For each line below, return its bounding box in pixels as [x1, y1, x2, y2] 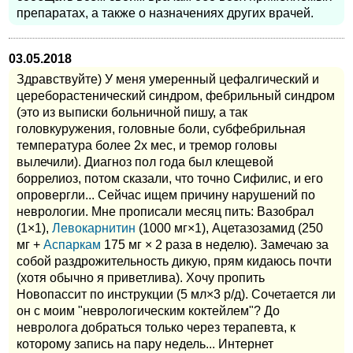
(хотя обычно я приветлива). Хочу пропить [17, 271, 265, 285]
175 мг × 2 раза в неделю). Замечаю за [101, 238, 329, 252]
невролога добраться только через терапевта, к [17, 321, 295, 335]
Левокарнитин [52, 221, 136, 236]
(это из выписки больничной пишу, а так [17, 106, 247, 120]
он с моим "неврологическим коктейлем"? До [17, 304, 280, 318]
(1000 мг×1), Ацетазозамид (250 [136, 221, 323, 236]
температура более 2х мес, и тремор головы [17, 139, 277, 153]
